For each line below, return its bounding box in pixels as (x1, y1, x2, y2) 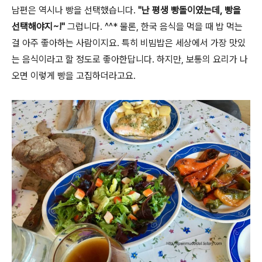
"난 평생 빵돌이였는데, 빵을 (138, 5, 241, 16)
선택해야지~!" (12, 21, 67, 32)
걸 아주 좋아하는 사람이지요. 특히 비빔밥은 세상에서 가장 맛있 (12, 37, 246, 49)
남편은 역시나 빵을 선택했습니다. (12, 5, 138, 16)
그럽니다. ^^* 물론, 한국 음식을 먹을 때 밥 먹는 (67, 21, 243, 32)
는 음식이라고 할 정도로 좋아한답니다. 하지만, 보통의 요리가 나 (12, 54, 248, 65)
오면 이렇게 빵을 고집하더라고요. (12, 70, 136, 81)
